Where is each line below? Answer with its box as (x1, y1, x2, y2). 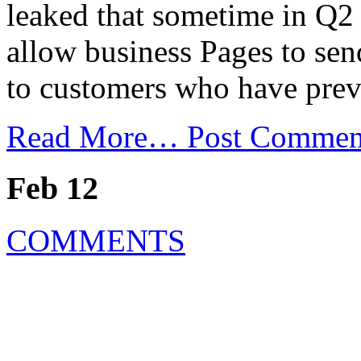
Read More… (6, 118, 187, 154)
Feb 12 (6, 170, 98, 207)
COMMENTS (6, 222, 185, 258)
